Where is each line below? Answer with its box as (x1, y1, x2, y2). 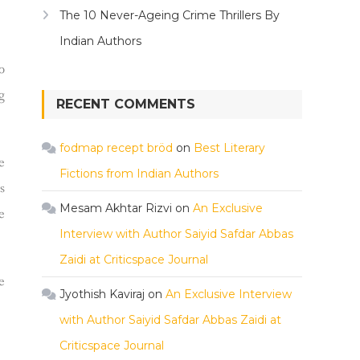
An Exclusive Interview (166, 287, 292, 301)
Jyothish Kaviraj (59, 287, 145, 301)
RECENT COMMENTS (56, 96, 195, 112)
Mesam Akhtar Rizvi (59, 201, 172, 215)
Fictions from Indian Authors (59, 166, 219, 181)
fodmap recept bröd (59, 141, 173, 155)
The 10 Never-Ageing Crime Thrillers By (59, 8, 280, 22)
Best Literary (194, 141, 265, 155)
